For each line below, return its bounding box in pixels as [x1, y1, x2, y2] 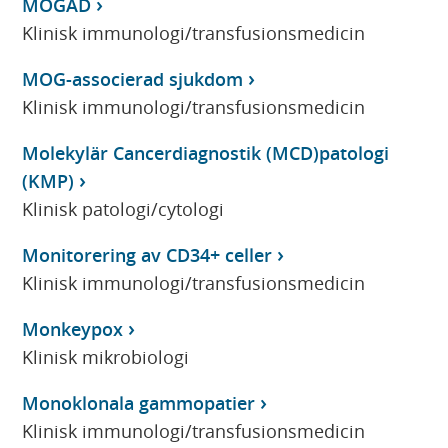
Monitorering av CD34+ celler [22, 242, 273, 267]
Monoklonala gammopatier [22, 390, 256, 415]
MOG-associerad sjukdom [22, 66, 244, 91]
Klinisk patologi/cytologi [22, 196, 225, 221]
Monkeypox [22, 316, 124, 341]
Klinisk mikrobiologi [22, 344, 190, 369]
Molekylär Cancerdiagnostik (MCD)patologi [22, 140, 390, 165]
